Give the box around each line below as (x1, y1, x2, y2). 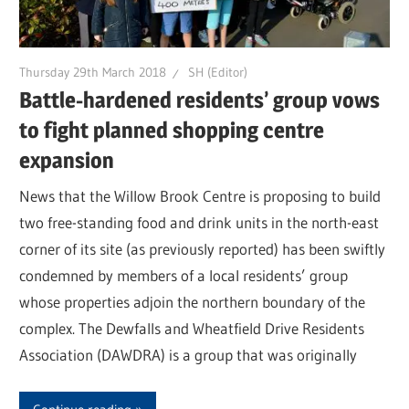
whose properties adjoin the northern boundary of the (19, 292, 366, 312)
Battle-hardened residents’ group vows (19, 86, 381, 113)
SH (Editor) (188, 64, 248, 81)
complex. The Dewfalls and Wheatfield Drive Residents (19, 319, 365, 339)
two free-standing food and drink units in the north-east (19, 213, 380, 233)
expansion (19, 146, 115, 173)
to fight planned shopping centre (19, 116, 325, 143)
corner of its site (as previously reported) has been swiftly (19, 239, 386, 259)
